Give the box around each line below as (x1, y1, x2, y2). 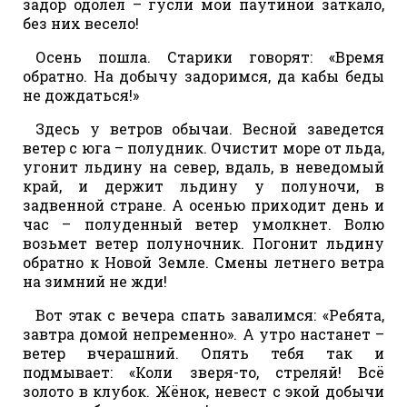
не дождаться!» (23, 84, 139, 104)
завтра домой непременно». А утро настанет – (23, 323, 384, 343)
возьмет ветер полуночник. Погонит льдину (23, 233, 384, 253)
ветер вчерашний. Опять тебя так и (23, 342, 384, 362)
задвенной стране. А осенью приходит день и (23, 194, 384, 214)
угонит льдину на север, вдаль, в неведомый (23, 156, 384, 176)
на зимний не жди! (23, 271, 167, 291)
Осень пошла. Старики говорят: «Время (35, 46, 384, 66)
